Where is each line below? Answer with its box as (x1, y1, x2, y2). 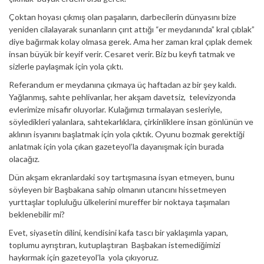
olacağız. (9, 153, 39, 164)
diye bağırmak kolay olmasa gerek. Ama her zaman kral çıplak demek (9, 36, 252, 47)
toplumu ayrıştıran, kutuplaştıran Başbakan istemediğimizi (9, 239, 220, 250)
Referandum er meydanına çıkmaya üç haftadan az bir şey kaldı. (9, 79, 236, 90)
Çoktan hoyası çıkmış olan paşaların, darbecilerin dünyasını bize (9, 11, 236, 22)
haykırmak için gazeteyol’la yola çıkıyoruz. (9, 252, 159, 262)
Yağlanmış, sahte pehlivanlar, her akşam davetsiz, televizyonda (9, 91, 237, 102)
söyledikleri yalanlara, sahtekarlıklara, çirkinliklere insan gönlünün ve (9, 116, 253, 127)
